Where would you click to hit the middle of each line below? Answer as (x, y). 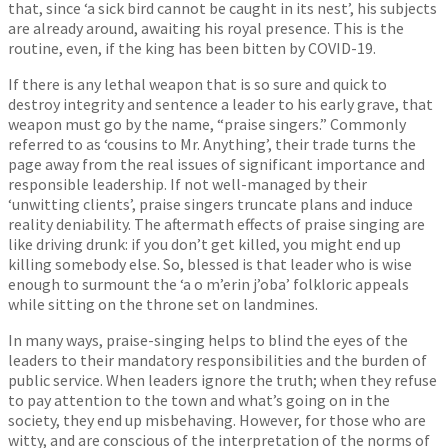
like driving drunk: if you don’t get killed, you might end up (204, 243)
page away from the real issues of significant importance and (216, 163)
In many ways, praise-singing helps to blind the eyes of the (208, 339)
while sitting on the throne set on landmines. (163, 303)
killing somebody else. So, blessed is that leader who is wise (210, 263)
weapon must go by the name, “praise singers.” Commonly (207, 123)
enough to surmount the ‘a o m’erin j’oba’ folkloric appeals (208, 283)
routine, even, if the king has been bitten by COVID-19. (192, 47)
